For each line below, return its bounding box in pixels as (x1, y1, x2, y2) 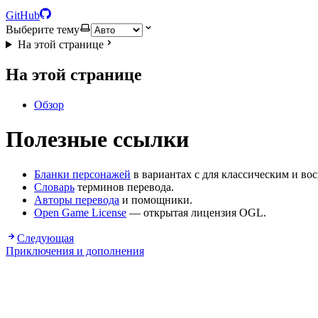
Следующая (17, 231, 74, 244)
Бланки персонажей (34, 168, 131, 180)
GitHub (6, 9, 40, 21)
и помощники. (119, 193, 192, 206)
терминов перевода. (75, 180, 174, 193)
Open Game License (34, 206, 126, 219)
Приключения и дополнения (6, 244, 144, 257)
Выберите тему (6, 23, 79, 35)
